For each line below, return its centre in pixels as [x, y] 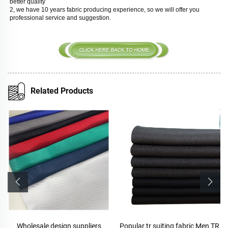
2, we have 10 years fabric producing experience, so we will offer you [105, 9]
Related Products [62, 91]
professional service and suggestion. [61, 18]
